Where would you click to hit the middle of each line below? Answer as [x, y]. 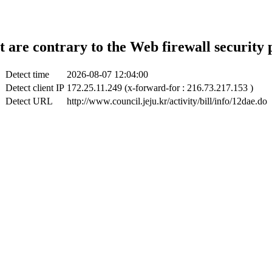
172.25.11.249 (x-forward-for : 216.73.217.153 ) [160, 87]
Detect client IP [35, 87]
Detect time [27, 74]
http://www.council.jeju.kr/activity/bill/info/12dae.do [167, 101]
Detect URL [29, 101]
